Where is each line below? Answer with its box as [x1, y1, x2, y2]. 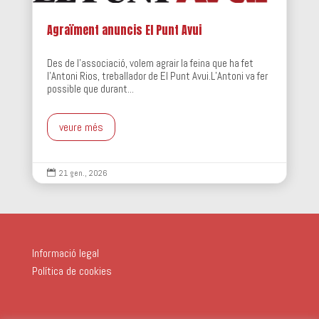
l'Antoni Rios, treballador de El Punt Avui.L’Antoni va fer [46, 69, 268, 83]
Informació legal [31, 246, 99, 261]
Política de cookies [31, 263, 112, 279]
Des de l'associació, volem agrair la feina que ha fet [46, 56, 253, 70]
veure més [58, 120, 103, 135]
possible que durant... [46, 82, 134, 96]
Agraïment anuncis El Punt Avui [46, 21, 202, 39]
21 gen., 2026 [58, 167, 108, 179]
